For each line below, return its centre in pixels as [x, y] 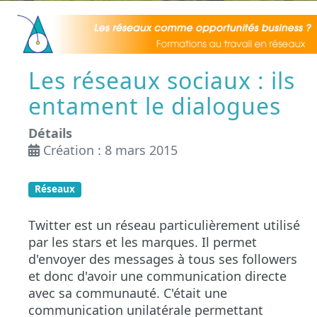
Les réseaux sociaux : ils [162, 80]
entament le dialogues [155, 105]
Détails [50, 133]
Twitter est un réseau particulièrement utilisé [164, 225]
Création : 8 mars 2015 [110, 150]
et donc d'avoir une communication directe [157, 276]
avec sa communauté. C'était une [128, 293]
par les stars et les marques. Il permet [143, 242]
